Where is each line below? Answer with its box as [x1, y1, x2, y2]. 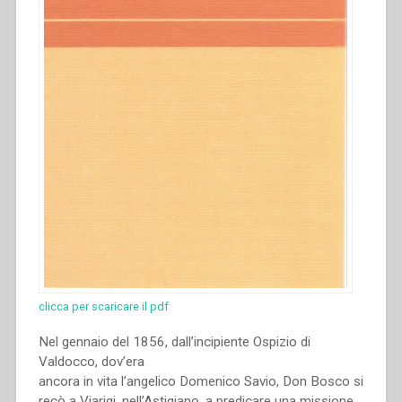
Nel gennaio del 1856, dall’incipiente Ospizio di [38, 334, 310, 351]
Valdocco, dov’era [38, 354, 144, 371]
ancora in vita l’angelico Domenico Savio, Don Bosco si [38, 373, 363, 390]
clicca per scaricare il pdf [38, 300, 169, 314]
